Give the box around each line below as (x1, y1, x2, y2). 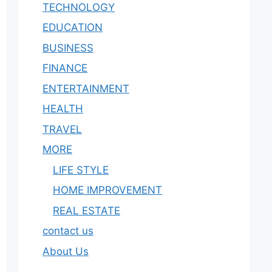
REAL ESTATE (53, 204, 120, 217)
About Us (42, 245, 89, 257)
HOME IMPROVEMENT (53, 184, 162, 196)
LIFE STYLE (53, 163, 109, 176)
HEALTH (42, 103, 83, 115)
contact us (42, 225, 93, 237)
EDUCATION (42, 21, 103, 33)
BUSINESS (42, 41, 93, 54)
